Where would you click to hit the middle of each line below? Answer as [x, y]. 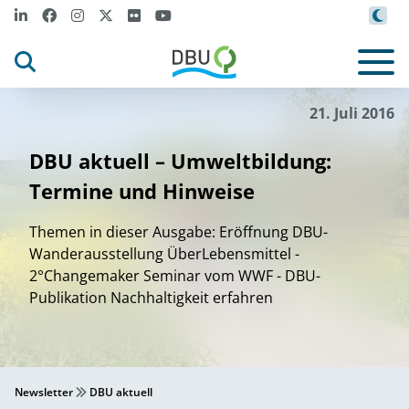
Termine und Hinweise [142, 191]
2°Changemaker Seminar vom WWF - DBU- [175, 276]
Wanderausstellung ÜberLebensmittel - [164, 254]
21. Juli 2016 [352, 113]
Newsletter [44, 392]
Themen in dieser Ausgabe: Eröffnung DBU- [178, 232]
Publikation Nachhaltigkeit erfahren [151, 298]
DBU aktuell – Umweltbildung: [180, 161]
